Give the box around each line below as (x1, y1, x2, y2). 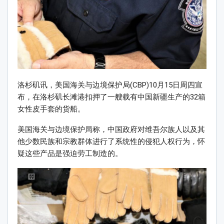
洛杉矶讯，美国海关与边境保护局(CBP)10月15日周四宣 (17, 80, 202, 90)
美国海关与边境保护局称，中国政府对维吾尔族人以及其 (17, 125, 205, 134)
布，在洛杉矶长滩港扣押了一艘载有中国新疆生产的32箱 (17, 92, 205, 102)
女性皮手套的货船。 (17, 104, 85, 114)
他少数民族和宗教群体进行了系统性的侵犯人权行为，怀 (17, 137, 205, 146)
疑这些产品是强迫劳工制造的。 (17, 149, 122, 158)
